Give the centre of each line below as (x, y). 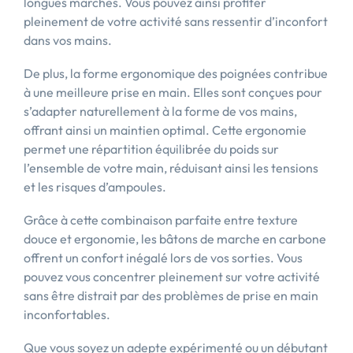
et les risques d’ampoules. (95, 187)
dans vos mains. (68, 40)
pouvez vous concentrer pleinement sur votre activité (172, 277)
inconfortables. (67, 314)
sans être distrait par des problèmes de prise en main (171, 295)
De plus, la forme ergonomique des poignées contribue (176, 73)
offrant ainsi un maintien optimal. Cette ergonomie (165, 130)
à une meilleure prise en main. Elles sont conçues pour (173, 92)
